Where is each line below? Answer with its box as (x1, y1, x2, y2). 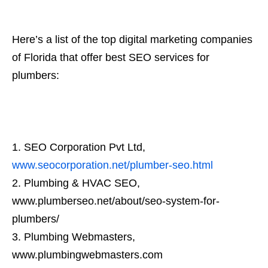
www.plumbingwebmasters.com (12, 249, 163, 261)
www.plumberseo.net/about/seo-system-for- (12, 195, 220, 208)
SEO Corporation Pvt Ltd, (24, 141, 145, 154)
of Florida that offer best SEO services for (12, 51, 209, 64)
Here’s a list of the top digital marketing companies (12, 33, 252, 46)
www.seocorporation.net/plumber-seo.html (12, 159, 213, 172)
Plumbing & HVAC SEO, (24, 177, 140, 190)
